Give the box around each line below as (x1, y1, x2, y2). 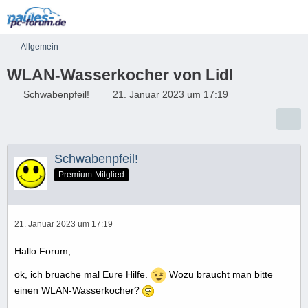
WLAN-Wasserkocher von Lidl (7, 66, 233, 84)
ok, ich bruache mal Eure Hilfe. (14, 269, 151, 280)
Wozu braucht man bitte (166, 269, 273, 280)
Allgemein (21, 42, 58, 52)
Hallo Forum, (14, 245, 71, 256)
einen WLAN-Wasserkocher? (14, 284, 142, 296)
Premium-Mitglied (58, 169, 124, 179)
